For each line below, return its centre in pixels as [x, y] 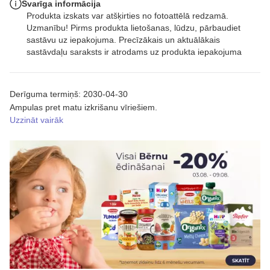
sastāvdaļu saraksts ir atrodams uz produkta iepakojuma [134, 52]
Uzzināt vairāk [36, 120]
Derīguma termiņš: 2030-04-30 [69, 94]
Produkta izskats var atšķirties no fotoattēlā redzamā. [127, 15]
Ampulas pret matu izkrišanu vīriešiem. [83, 107]
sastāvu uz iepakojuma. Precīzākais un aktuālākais [123, 39]
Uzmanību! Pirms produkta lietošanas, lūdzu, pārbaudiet [133, 27]
